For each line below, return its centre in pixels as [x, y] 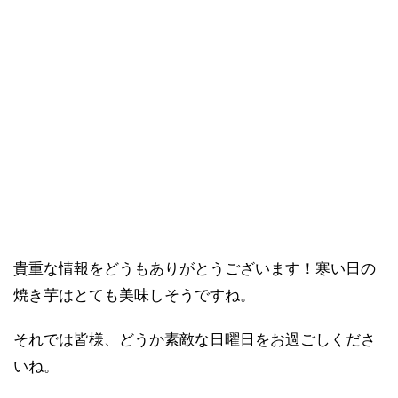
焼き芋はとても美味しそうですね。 [134, 296]
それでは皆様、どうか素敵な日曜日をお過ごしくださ [195, 340]
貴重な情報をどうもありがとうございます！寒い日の [195, 269]
